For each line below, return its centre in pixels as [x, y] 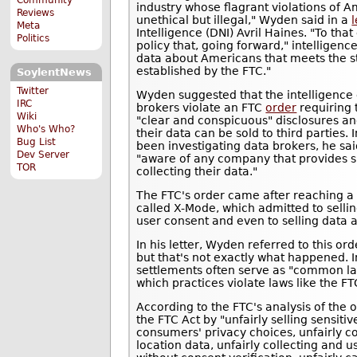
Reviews [36, 12]
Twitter [33, 90]
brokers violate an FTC [201, 108]
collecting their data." [197, 172]
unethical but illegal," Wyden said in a [244, 20]
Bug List [37, 141]
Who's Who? [46, 129]
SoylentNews [54, 73]
